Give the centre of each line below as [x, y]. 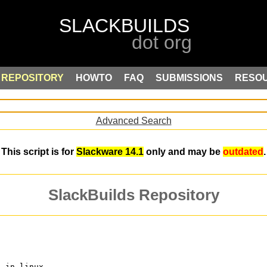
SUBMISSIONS [189, 78]
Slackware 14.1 [110, 152]
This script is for [39, 152]
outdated [243, 152]
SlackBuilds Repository [133, 195]
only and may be [183, 152]
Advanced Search [133, 120]
